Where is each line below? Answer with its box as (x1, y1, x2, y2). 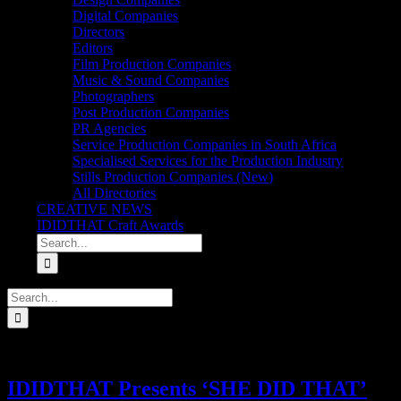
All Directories (73, 185, 157, 200)
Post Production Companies (73, 105, 230, 120)
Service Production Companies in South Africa (73, 137, 337, 152)
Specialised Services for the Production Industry (73, 153, 344, 168)
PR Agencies (73, 121, 147, 136)
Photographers (73, 89, 155, 104)
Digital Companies (73, 8, 179, 23)
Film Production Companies (73, 56, 232, 72)
